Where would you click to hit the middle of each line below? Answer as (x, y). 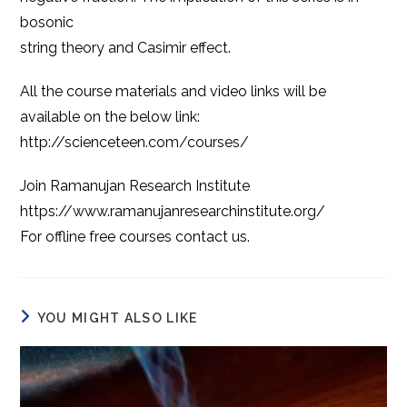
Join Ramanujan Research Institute (135, 186)
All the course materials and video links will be (174, 92)
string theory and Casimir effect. (126, 48)
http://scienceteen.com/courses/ (135, 143)
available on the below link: (110, 117)
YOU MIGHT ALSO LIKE (117, 318)
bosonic (47, 23)
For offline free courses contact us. (135, 237)
